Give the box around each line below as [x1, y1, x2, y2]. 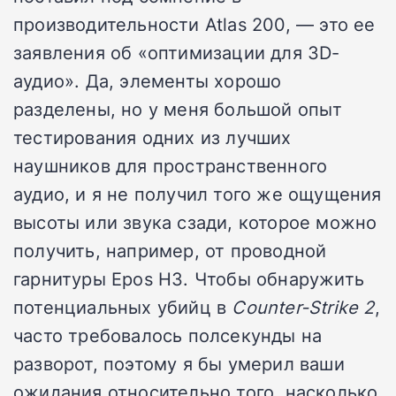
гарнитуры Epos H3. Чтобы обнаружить [13, 265, 364, 291]
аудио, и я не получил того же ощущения [13, 180, 382, 206]
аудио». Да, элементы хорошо [13, 67, 282, 93]
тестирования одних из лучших [13, 124, 292, 149]
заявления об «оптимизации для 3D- [13, 39, 340, 65]
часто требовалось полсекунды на [13, 322, 323, 347]
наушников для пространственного [13, 152, 328, 178]
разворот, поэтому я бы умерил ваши [13, 350, 345, 376]
